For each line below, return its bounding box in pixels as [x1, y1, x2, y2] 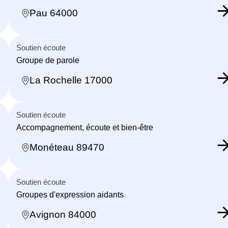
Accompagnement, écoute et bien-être [16, 123, 153, 132]
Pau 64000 [30, 8, 78, 19]
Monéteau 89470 [30, 142, 104, 153]
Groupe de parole [16, 55, 79, 65]
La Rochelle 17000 [30, 75, 112, 86]
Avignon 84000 [30, 209, 96, 220]
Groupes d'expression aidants [16, 190, 124, 199]
